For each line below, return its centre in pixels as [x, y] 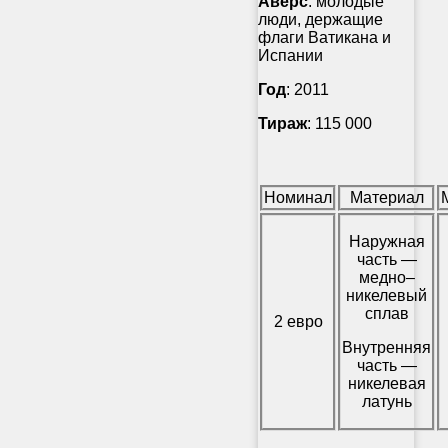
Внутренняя [386, 347]
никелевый [386, 295]
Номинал [298, 197]
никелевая [386, 383]
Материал [386, 197]
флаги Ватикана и [324, 37]
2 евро [298, 321]
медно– [386, 277]
